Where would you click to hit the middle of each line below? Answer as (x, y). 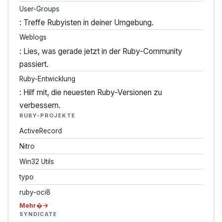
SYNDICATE (38, 214)
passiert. (34, 64)
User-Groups (39, 9)
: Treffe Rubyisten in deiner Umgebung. (86, 23)
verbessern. (40, 105)
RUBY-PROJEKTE (47, 115)
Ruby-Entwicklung (47, 79)
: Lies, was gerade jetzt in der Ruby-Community (101, 51)
